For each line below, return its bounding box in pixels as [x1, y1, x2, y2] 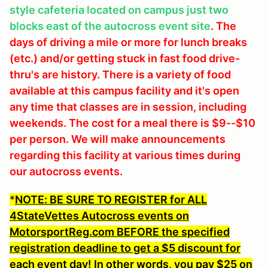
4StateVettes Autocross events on [10, 209, 189, 222]
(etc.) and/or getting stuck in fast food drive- [10, 51, 240, 65]
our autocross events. [10, 165, 123, 178]
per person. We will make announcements [10, 132, 226, 145]
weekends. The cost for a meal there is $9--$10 [10, 116, 255, 129]
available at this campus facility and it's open [10, 84, 239, 97]
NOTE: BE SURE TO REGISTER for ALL [15, 193, 207, 206]
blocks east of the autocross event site [10, 19, 211, 32]
